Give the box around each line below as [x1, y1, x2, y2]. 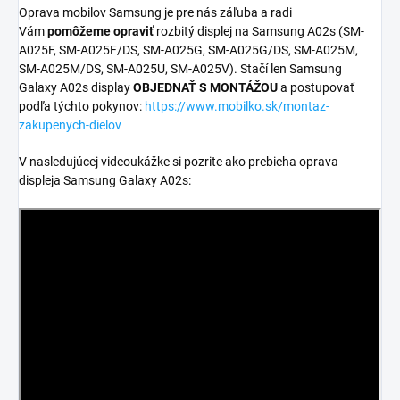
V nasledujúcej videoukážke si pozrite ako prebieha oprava [19, 154, 338, 170]
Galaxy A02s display [19, 80, 130, 96]
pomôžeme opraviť [47, 24, 154, 39]
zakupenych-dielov [19, 118, 121, 133]
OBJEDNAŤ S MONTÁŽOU [133, 80, 278, 96]
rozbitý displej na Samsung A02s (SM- [156, 24, 364, 39]
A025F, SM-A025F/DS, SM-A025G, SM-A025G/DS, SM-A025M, [19, 43, 358, 58]
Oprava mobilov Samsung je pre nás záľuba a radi [19, 5, 292, 21]
